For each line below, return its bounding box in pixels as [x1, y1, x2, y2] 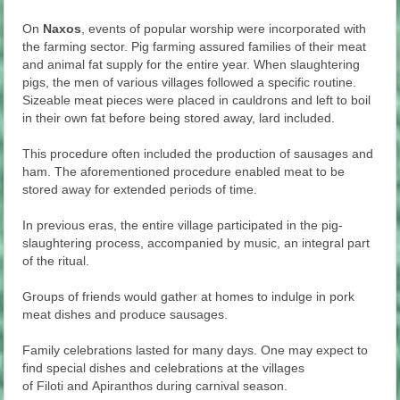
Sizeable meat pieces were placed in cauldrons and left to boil [22, 93, 371, 108]
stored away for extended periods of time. [22, 182, 258, 197]
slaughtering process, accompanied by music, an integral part [22, 236, 371, 251]
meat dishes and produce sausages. [22, 307, 229, 322]
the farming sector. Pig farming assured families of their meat [22, 39, 367, 54]
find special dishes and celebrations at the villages [22, 361, 305, 376]
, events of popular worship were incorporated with [81, 21, 367, 37]
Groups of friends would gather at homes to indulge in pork [22, 289, 355, 304]
